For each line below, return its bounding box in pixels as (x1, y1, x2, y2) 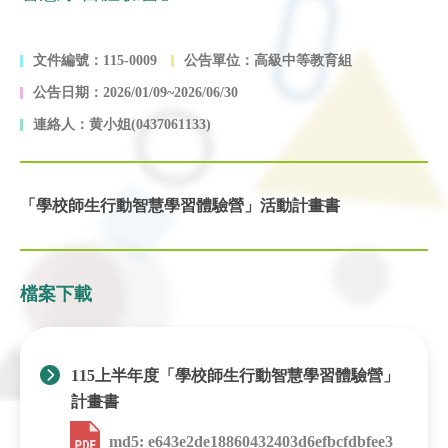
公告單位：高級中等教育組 (184, 52, 352, 68)
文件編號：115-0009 (33, 52, 157, 68)
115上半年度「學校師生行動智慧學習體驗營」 (71, 366, 399, 384)
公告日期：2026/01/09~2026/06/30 (33, 84, 238, 100)
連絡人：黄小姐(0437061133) (33, 116, 211, 132)
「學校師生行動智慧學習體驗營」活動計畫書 (20, 196, 340, 214)
